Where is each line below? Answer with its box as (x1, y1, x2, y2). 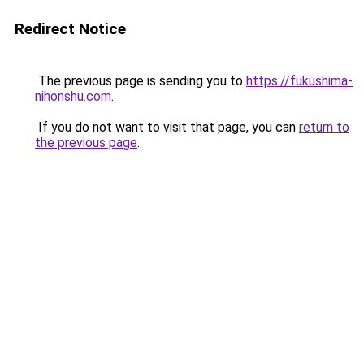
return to (299, 119, 349, 135)
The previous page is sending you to (35, 73, 246, 89)
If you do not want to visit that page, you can (35, 119, 299, 135)
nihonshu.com (35, 89, 111, 104)
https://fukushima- (246, 73, 353, 89)
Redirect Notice (15, 19, 126, 38)
